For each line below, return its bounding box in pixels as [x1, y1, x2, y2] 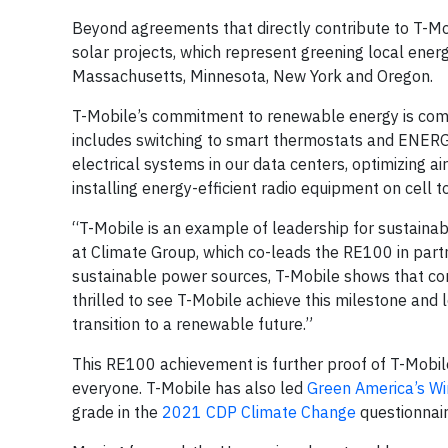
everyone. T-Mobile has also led [72, 378, 307, 398]
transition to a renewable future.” [72, 314, 313, 334]
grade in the [72, 402, 162, 422]
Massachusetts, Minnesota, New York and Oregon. [72, 66, 433, 86]
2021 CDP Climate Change [162, 402, 356, 422]
